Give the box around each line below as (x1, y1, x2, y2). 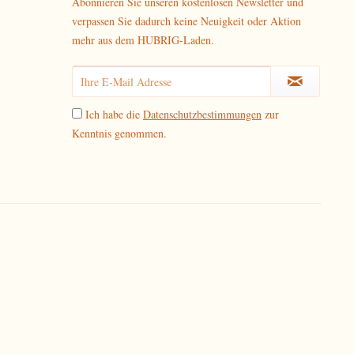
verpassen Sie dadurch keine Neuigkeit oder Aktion (72, 13, 301, 28)
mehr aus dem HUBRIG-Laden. (72, 32, 214, 47)
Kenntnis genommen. (72, 126, 167, 141)
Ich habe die (85, 107, 143, 122)
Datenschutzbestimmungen (143, 107, 262, 122)
